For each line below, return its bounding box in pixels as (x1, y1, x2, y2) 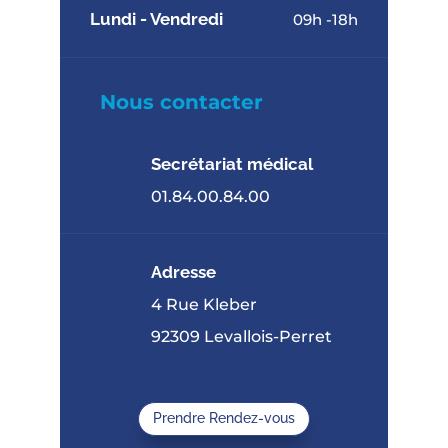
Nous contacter (99, 90, 263, 115)
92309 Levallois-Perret (150, 327, 332, 347)
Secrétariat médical (150, 154, 313, 175)
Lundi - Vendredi (89, 8, 223, 29)
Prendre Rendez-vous (152, 410, 295, 427)
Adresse (150, 262, 216, 283)
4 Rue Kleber (150, 295, 257, 315)
